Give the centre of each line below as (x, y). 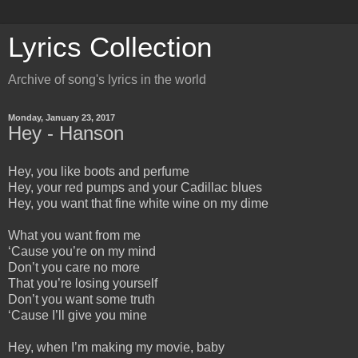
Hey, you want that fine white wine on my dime (138, 203)
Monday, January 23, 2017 (62, 117)
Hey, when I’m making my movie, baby (116, 347)
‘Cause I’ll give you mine (78, 315)
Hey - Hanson (66, 133)
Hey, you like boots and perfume (99, 171)
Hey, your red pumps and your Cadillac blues (135, 187)
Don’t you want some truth (82, 299)
